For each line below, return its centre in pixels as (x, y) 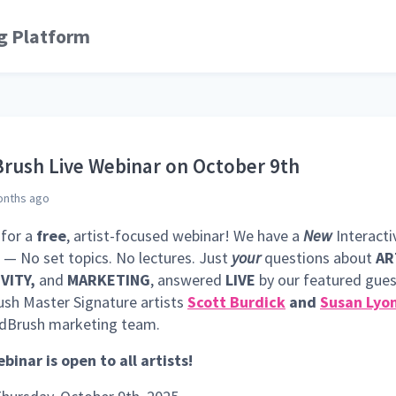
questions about (318, 258)
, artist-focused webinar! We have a (185, 236)
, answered (188, 280)
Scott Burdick (236, 302)
